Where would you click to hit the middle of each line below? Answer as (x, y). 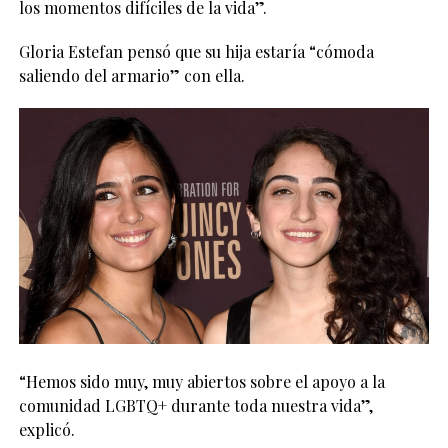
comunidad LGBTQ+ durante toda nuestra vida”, (195, 406)
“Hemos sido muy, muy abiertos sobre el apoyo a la (201, 382)
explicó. (46, 430)
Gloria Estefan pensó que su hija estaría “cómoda (196, 52)
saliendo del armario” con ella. (131, 76)
